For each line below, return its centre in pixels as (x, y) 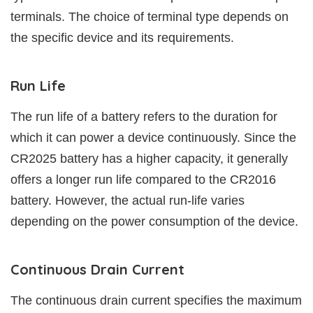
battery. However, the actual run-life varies (128, 201)
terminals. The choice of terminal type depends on (150, 17)
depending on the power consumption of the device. (154, 222)
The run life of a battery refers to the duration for (144, 117)
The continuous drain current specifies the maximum (156, 301)
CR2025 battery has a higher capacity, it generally (149, 159)
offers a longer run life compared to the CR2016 (143, 180)
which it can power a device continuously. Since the (153, 138)
